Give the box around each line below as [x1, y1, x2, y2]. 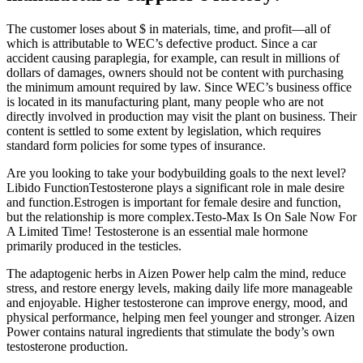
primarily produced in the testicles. [6, 239, 181, 254]
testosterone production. [6, 340, 128, 354]
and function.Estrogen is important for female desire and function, [6, 195, 341, 210]
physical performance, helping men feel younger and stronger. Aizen [6, 310, 355, 325]
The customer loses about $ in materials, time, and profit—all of [6, 22, 331, 36]
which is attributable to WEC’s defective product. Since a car [6, 36, 317, 51]
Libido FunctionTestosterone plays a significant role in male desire [6, 181, 344, 195]
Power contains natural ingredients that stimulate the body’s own [6, 325, 335, 340]
